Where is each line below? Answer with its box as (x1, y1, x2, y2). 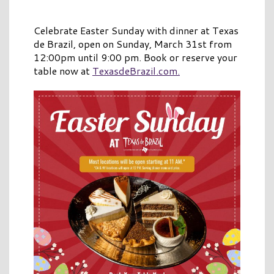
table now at (34, 64, 92, 78)
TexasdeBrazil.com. (92, 64, 180, 78)
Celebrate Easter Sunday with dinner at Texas (34, 23, 239, 38)
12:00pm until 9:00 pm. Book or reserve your (34, 50, 237, 65)
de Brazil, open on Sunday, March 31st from (34, 37, 232, 51)
